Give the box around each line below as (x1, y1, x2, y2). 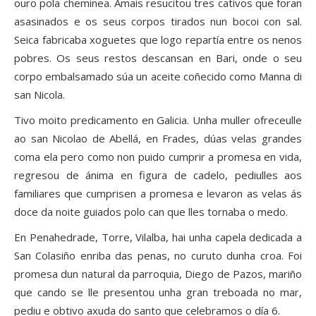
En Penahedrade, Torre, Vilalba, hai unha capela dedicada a (14, 230, 302, 245)
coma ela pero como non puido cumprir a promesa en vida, (14, 150, 302, 164)
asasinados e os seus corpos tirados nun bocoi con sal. (14, 14, 302, 29)
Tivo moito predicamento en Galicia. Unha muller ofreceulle (14, 113, 302, 128)
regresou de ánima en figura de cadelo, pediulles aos (14, 168, 302, 183)
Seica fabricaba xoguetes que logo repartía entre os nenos (14, 32, 302, 47)
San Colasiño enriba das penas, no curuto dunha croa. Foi (14, 248, 302, 263)
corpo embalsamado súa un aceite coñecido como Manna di (14, 69, 302, 84)
